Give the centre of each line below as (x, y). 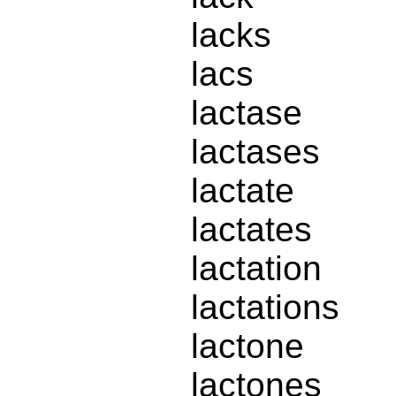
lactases (255, 152)
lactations (265, 308)
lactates (251, 230)
